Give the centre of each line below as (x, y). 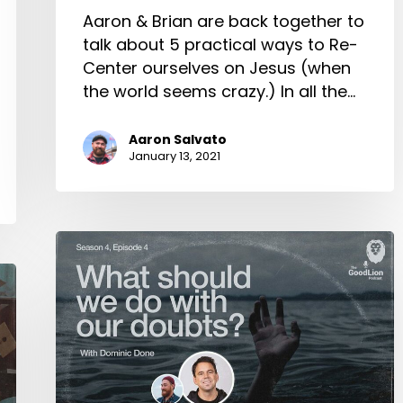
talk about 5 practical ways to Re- (220, 45)
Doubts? (88, 382)
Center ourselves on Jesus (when (217, 68)
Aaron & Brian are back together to (224, 22)
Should (82, 265)
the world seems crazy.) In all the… (219, 92)
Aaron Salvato (178, 140)
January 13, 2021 (175, 157)
